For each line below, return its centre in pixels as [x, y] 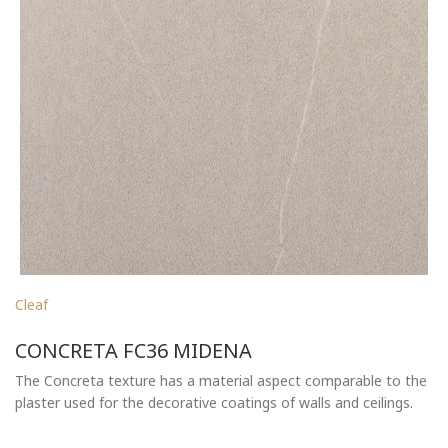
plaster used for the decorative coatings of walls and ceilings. [214, 403]
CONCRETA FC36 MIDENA [134, 349]
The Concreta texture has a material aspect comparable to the [221, 381]
